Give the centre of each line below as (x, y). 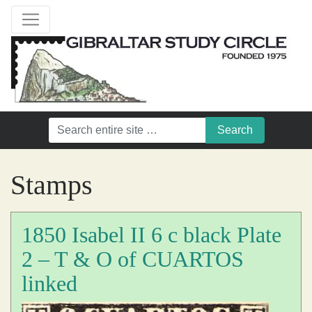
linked (49, 283)
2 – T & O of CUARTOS (133, 259)
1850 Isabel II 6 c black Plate (151, 235)
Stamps (52, 185)
